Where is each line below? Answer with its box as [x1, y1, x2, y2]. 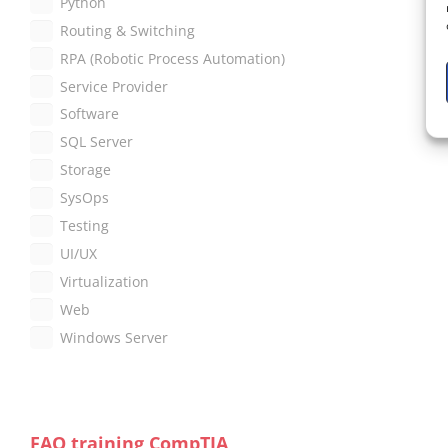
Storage [60, 161, 111, 180]
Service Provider [60, 77, 168, 96]
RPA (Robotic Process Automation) [60, 49, 285, 68]
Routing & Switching [60, 21, 195, 40]
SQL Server [60, 133, 133, 152]
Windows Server [60, 328, 168, 347]
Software [60, 105, 119, 124]
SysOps [60, 189, 109, 208]
